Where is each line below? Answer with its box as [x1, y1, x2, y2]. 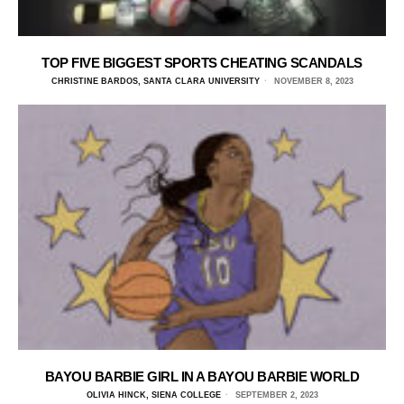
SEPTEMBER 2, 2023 [232, 390, 318, 399]
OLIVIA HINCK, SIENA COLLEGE [86, 390, 221, 399]
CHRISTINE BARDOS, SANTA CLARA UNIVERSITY [50, 76, 260, 86]
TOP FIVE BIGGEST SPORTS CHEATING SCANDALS [41, 54, 363, 70]
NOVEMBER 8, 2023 [271, 76, 353, 86]
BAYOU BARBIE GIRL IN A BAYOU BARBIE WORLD [44, 368, 360, 384]
